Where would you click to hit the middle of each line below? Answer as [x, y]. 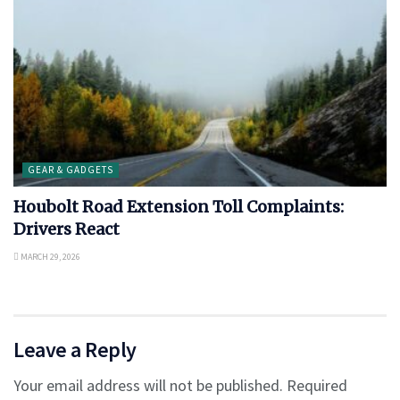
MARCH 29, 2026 [50, 256]
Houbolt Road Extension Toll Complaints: [179, 206]
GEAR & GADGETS [71, 169]
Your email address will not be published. [148, 385]
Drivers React [67, 229]
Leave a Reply [75, 349]
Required [317, 385]
